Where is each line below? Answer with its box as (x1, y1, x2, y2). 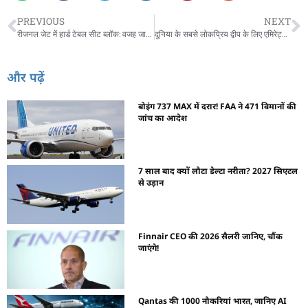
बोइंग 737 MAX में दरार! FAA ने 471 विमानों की (138, 100, 297, 112)
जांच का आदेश (138, 111, 188, 124)
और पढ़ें (7, 68, 45, 85)
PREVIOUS (17, 14, 65, 27)
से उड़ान (138, 177, 164, 189)
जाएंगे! (138, 241, 159, 254)
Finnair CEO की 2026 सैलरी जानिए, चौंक (138, 230, 283, 242)
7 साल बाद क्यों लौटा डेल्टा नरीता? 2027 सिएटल (138, 165, 298, 177)
